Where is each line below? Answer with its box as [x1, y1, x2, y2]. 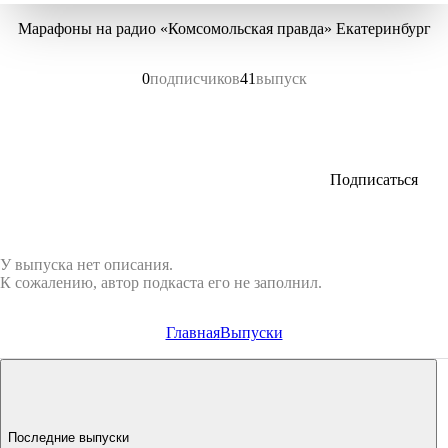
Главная [165, 324, 220, 341]
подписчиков [149, 70, 240, 87]
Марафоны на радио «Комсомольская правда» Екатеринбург [17, 20, 431, 37]
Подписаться [330, 171, 418, 188]
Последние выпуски [8, 429, 129, 445]
